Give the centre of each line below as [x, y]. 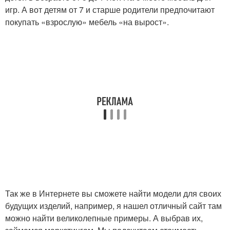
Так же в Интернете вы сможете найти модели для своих [113, 194]
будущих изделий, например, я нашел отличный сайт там [113, 206]
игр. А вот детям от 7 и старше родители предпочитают [110, 10]
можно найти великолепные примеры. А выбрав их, [104, 218]
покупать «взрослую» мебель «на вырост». [87, 22]
